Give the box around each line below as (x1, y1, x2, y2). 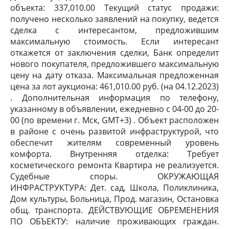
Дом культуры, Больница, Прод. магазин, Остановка (10, 193, 219, 204)
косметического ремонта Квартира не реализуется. (10, 159, 219, 171)
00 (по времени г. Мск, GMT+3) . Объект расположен (10, 114, 219, 126)
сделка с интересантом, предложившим (10, 25, 219, 36)
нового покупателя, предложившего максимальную (10, 58, 219, 70)
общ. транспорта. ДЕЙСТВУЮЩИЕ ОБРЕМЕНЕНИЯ (10, 204, 219, 216)
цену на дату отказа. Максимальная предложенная (10, 70, 219, 81)
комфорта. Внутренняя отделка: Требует (10, 148, 219, 159)
